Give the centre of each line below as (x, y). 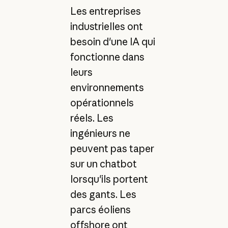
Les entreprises (105, 11)
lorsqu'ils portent (109, 179)
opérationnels (102, 103)
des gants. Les (103, 195)
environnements (107, 88)
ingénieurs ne (100, 134)
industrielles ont (106, 27)
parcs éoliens (100, 210)
